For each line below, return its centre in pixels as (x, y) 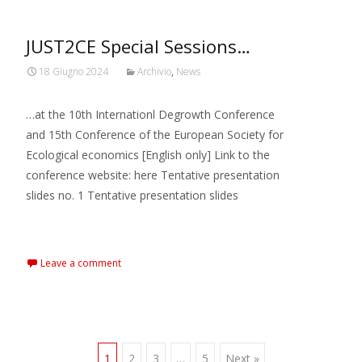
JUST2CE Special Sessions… (138, 46)
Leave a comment (81, 263)
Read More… (62, 225)
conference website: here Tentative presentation (153, 175)
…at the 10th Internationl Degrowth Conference (150, 114)
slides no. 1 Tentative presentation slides (132, 195)
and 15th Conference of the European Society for (155, 135)
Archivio (154, 72)
